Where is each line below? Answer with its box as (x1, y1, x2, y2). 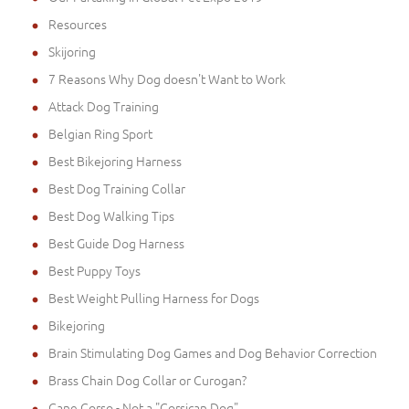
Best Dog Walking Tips (48, 205, 174, 225)
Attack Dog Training (48, 96, 159, 115)
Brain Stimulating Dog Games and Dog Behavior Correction (48, 342, 377, 362)
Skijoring (48, 41, 96, 60)
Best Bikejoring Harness (48, 151, 182, 170)
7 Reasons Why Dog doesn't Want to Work (48, 68, 286, 88)
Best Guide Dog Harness (48, 233, 184, 252)
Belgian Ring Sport (48, 123, 152, 142)
